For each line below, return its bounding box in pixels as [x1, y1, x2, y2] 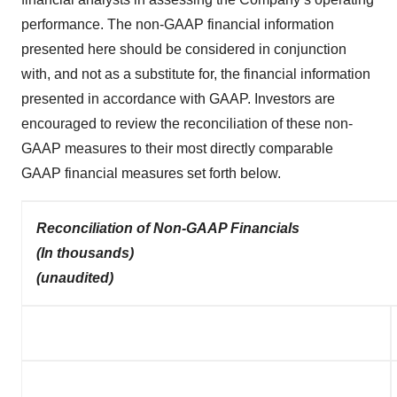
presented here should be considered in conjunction [21, 42, 346, 57]
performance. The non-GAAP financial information [21, 17, 334, 32]
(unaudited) [36, 270, 113, 285]
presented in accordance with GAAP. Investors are [21, 91, 335, 106]
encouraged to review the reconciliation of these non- [21, 116, 353, 131]
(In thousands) [36, 245, 134, 261]
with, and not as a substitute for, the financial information [21, 66, 370, 82]
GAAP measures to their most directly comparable [21, 141, 333, 156]
